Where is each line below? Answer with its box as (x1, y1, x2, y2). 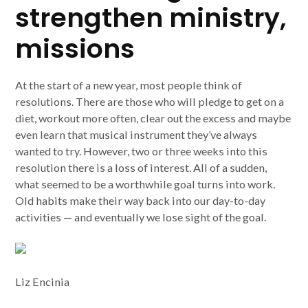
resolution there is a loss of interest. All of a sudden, (15, 161, 267, 175)
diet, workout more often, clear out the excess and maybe (15, 111, 291, 125)
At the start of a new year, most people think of (15, 78, 243, 92)
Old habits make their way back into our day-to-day (15, 194, 266, 208)
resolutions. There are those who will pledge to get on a (15, 95, 285, 109)
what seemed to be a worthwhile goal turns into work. (15, 177, 276, 191)
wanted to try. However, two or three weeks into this (15, 144, 268, 158)
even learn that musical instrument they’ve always (15, 128, 258, 142)
